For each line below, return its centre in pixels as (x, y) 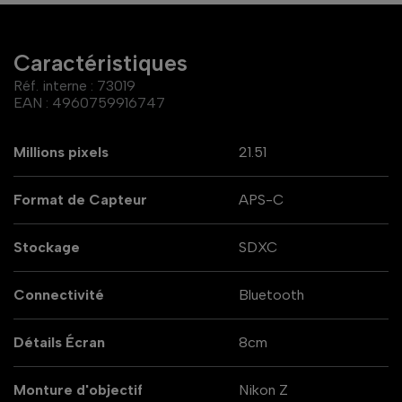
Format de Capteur (80, 200)
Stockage (47, 248)
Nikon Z (263, 389)
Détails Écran (59, 343)
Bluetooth (271, 295)
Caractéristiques (100, 63)
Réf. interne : (53, 86)
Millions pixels (61, 153)
